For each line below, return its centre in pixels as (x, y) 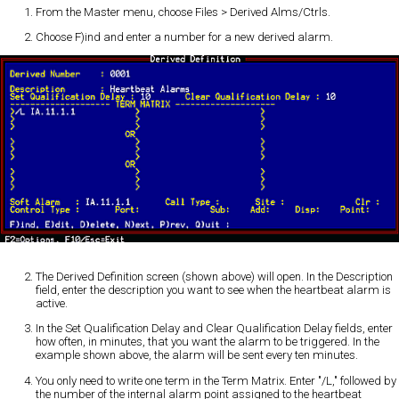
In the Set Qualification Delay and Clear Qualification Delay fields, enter (214, 329)
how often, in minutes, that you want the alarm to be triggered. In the (208, 342)
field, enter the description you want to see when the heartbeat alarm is (213, 290)
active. (52, 304)
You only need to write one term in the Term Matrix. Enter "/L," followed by (216, 380)
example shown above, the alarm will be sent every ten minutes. (197, 355)
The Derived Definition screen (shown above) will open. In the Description (214, 277)
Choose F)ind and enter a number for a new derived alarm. (184, 37)
